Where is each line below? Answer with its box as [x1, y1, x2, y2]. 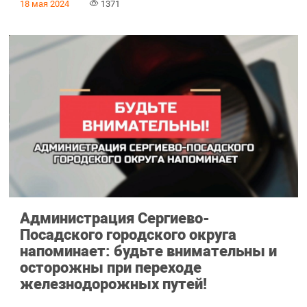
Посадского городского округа [19, 225, 236, 244]
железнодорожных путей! [19, 275, 207, 293]
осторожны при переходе [19, 258, 201, 277]
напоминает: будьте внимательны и [19, 242, 277, 260]
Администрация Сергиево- [19, 209, 210, 228]
